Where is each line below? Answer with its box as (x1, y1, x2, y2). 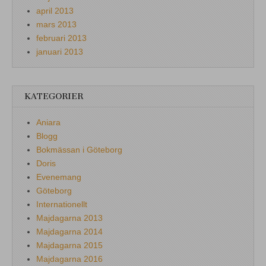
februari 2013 (36, 33, 87, 43)
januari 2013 (36, 46, 83, 56)
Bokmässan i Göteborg (36, 144, 122, 154)
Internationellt (36, 199, 87, 209)
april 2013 (36, 5, 74, 15)
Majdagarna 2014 (36, 226, 103, 236)
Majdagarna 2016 (36, 254, 103, 264)
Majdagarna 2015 (36, 240, 103, 250)
